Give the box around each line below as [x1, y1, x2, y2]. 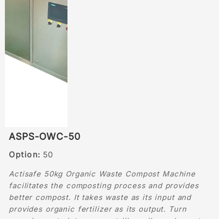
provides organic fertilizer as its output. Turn [9, 204, 187, 214]
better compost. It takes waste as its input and [9, 192, 192, 202]
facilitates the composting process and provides [9, 180, 199, 190]
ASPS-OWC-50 [9, 131, 81, 142]
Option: [9, 149, 41, 159]
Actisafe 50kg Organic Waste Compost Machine [9, 169, 196, 178]
